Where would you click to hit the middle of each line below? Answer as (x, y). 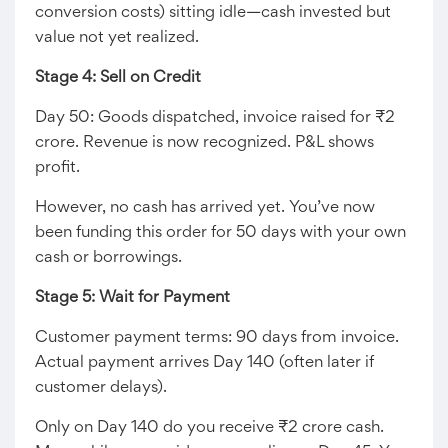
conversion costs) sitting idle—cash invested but (213, 13)
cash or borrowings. (108, 258)
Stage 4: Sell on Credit (118, 78)
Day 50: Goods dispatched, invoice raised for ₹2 (215, 118)
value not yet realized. (117, 38)
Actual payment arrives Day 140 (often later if (204, 363)
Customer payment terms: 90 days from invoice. (217, 338)
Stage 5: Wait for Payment (132, 298)
